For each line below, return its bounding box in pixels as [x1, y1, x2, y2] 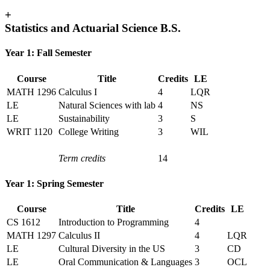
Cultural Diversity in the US [58, 243, 165, 254]
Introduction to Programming [58, 217, 169, 228]
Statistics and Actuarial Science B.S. [5, 21, 181, 34]
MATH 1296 [7, 86, 56, 97]
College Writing [58, 126, 119, 137]
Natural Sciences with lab [58, 99, 155, 110]
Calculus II [58, 230, 100, 241]
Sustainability [58, 113, 110, 124]
